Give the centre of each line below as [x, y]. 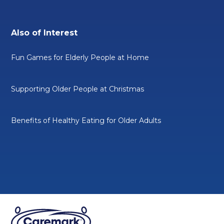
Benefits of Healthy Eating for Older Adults [86, 121]
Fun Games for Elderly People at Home [80, 58]
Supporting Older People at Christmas [78, 89]
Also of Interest [44, 33]
